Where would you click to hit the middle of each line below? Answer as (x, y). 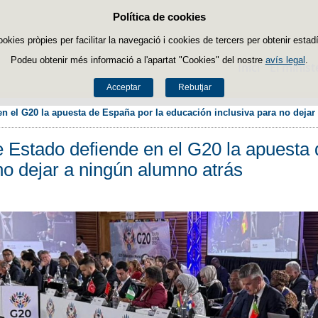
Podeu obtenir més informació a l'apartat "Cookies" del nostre (138, 60)
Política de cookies (159, 17)
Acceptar (124, 88)
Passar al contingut (202, 18)
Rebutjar (194, 88)
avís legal (285, 60)
